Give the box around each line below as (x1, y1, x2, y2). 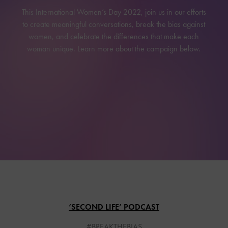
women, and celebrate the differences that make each (28, 32, 199, 42)
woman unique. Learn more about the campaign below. (27, 44, 201, 54)
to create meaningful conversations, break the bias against (22, 19, 206, 30)
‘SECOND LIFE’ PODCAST (69, 202, 159, 212)
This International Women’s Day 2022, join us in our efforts (21, 7, 206, 17)
